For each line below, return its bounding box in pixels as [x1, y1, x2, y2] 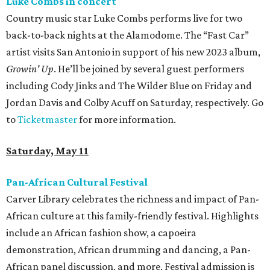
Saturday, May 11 [6, 145, 89, 157]
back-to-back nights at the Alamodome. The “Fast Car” [6, 29, 249, 42]
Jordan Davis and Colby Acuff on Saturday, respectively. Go [6, 96, 263, 109]
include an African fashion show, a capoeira [6, 227, 196, 239]
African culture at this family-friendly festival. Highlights [6, 210, 259, 222]
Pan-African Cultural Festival [6, 176, 148, 189]
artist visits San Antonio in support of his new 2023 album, [6, 46, 260, 58]
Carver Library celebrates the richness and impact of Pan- [6, 193, 259, 206]
